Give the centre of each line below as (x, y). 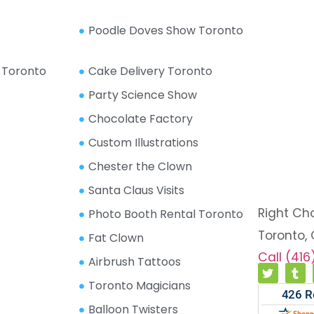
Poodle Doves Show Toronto (166, 31)
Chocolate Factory (141, 119)
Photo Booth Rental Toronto (166, 214)
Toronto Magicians (140, 286)
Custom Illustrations (144, 143)
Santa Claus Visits (137, 191)
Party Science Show (143, 95)
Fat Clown (116, 238)
